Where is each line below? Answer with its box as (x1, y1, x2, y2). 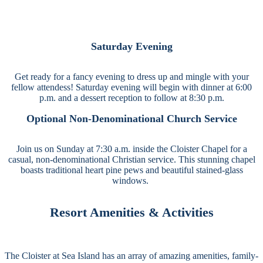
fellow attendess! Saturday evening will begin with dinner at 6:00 (11, 82, 252, 92)
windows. (112, 176, 151, 186)
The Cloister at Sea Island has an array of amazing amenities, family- (5, 251, 258, 261)
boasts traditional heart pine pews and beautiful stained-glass (20, 165, 243, 175)
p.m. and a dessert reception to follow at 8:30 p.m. (39, 93, 224, 103)
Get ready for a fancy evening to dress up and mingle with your (14, 72, 249, 82)
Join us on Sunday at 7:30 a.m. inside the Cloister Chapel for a (16, 144, 247, 154)
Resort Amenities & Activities (49, 205, 214, 220)
